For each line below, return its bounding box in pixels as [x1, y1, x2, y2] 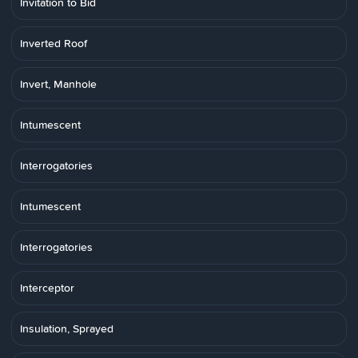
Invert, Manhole [20, 76, 97, 92]
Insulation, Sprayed [20, 320, 113, 336]
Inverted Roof [20, 35, 87, 51]
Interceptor [20, 280, 74, 296]
